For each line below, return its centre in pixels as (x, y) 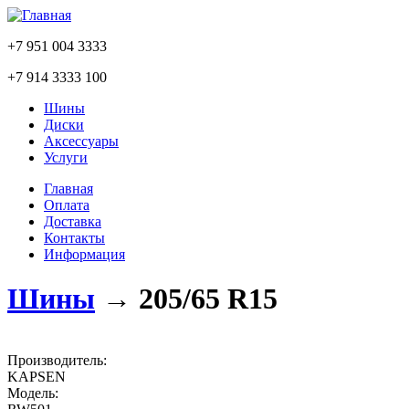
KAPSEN (37, 376)
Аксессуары (81, 141)
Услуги (66, 157)
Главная (68, 189)
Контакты (74, 238)
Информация (84, 254)
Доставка (73, 221)
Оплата (67, 205)
